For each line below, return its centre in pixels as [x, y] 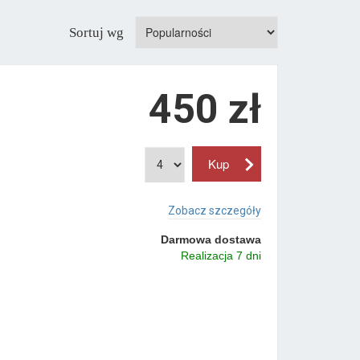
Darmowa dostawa [211, 239]
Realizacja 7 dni [221, 255]
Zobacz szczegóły [214, 210]
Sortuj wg [98, 32]
